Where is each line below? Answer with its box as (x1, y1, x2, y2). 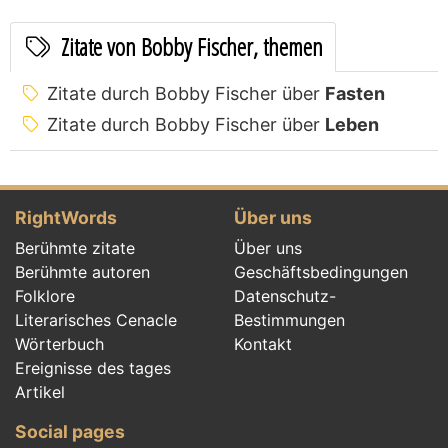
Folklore (15, 285, 75, 306)
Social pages (15, 420, 125, 442)
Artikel (15, 381, 65, 402)
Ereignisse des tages (15, 357, 171, 378)
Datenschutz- (234, 285, 336, 306)
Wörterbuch (15, 333, 104, 354)
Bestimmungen (234, 309, 345, 330)
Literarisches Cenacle (15, 309, 177, 330)
